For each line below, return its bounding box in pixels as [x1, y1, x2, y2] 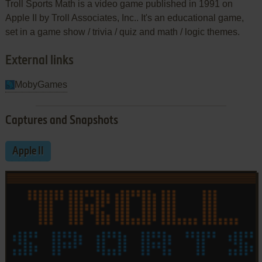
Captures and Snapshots [5, 115, 118, 127]
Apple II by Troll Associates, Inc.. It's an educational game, [5, 12, 244, 23]
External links [5, 54, 74, 67]
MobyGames [14, 79, 67, 89]
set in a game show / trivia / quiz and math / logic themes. [5, 26, 240, 37]
